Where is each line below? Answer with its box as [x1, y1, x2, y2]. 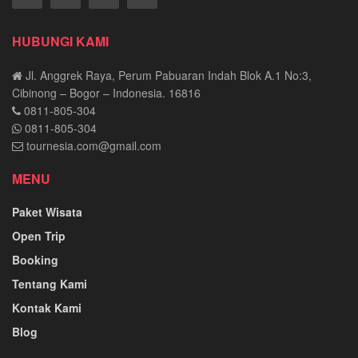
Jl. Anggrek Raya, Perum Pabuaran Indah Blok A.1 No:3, [22, 66, 312, 83]
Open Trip [12, 227, 66, 244]
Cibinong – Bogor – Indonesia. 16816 [12, 84, 201, 101]
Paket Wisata [12, 203, 82, 220]
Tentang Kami [12, 275, 87, 292]
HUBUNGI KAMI [12, 31, 109, 50]
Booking [12, 251, 58, 268]
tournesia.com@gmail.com [26, 137, 161, 153]
